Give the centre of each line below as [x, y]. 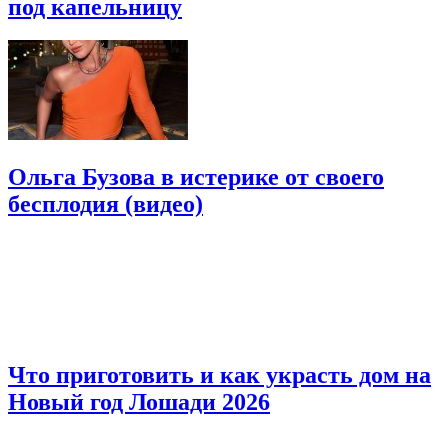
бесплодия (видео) [105, 204]
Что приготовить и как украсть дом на [219, 375]
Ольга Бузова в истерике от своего [196, 177]
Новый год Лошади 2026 [139, 402]
